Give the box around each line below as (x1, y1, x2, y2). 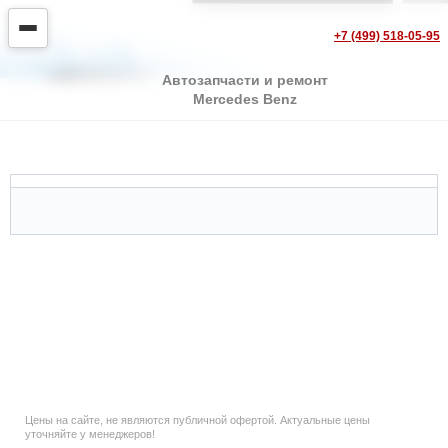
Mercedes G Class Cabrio (48, 156, 240, 173)
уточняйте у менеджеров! (25, 428, 155, 440)
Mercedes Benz (193, 91, 297, 108)
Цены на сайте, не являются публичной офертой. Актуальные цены (25, 414, 370, 426)
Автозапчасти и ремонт (162, 72, 328, 89)
